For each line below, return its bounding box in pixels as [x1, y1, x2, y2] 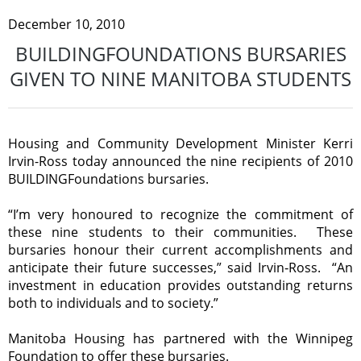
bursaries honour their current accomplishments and [8, 240, 353, 259]
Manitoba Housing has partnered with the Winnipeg [8, 329, 353, 347]
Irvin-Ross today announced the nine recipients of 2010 [8, 151, 353, 170]
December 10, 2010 [8, 15, 125, 33]
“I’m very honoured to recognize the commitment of [8, 205, 353, 223]
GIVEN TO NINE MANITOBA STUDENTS [10, 64, 351, 92]
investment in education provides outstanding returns [8, 276, 353, 294]
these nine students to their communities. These [8, 222, 353, 241]
